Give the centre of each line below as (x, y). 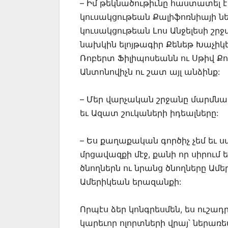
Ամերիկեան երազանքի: (131, 182)
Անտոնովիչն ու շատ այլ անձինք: (150, 72)
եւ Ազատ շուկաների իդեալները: (149, 113)
